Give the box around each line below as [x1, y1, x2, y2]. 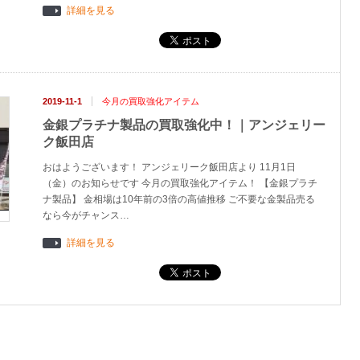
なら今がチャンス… [43, 210, 129, 221]
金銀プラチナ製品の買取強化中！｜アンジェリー [43, 118, 325, 132]
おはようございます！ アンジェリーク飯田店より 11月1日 [43, 162, 296, 173]
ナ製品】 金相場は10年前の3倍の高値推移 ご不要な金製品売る [43, 194, 315, 205]
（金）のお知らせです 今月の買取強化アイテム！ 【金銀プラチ [43, 178, 317, 189]
